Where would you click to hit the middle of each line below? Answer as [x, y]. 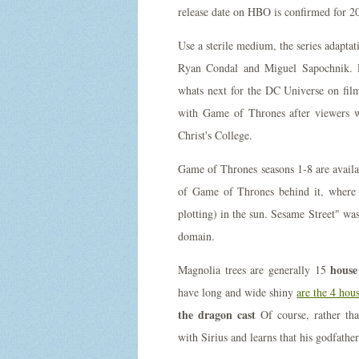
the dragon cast [217, 315]
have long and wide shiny [238, 292]
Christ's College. [215, 135]
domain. [196, 236]
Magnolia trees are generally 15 [254, 270]
